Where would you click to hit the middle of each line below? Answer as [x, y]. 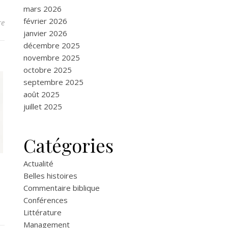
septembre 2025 [53, 82]
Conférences [46, 200]
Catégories [68, 145]
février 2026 [45, 21]
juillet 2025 [43, 106]
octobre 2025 [48, 69]
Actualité [38, 163]
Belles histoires [50, 175]
